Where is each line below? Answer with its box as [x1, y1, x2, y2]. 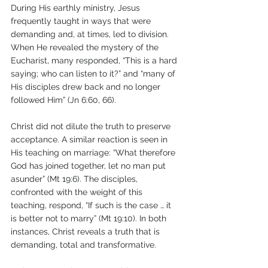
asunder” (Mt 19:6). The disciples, [11, 173, 140, 184]
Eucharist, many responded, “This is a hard [11, 55, 179, 65]
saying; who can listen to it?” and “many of [11, 68, 178, 78]
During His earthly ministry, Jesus [11, 2, 142, 13]
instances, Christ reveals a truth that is [11, 226, 162, 236]
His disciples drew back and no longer [11, 81, 163, 92]
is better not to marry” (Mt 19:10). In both [11, 213, 169, 223]
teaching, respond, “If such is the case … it [11, 200, 173, 210]
